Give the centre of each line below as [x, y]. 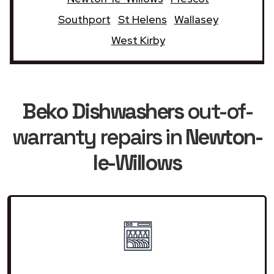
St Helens [142, 19]
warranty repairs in [98, 137]
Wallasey [196, 19]
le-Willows [137, 162]
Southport [84, 19]
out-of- [217, 111]
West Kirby [138, 40]
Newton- [224, 137]
